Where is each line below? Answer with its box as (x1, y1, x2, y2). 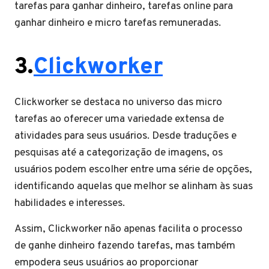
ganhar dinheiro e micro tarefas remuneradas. (14, 16, 221, 30)
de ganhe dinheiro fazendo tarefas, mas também (14, 238, 235, 253)
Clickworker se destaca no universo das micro (14, 95, 222, 109)
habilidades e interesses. (14, 196, 125, 210)
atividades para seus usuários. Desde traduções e (14, 128, 237, 143)
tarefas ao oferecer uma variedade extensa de (14, 112, 224, 126)
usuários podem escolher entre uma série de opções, (14, 162, 252, 177)
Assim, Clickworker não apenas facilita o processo (14, 222, 243, 236)
